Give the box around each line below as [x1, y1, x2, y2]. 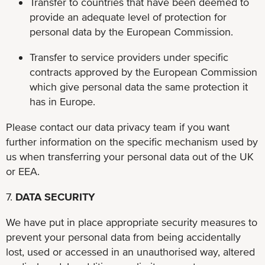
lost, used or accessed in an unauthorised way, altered [6, 245, 255, 258]
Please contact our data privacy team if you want [6, 120, 230, 133]
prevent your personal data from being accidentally [6, 230, 241, 243]
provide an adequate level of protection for [30, 10, 227, 23]
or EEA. [6, 164, 40, 177]
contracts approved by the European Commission [30, 65, 257, 78]
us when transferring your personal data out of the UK [6, 150, 254, 163]
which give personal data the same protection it [30, 80, 248, 93]
